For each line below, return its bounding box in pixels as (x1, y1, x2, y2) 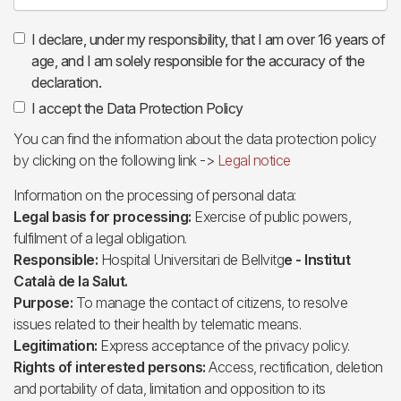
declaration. (31, 73, 105, 91)
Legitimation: (13, 337, 100, 354)
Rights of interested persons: (13, 358, 209, 376)
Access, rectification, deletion (209, 358, 383, 376)
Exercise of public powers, (194, 208, 351, 226)
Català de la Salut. (13, 272, 128, 290)
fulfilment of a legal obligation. (13, 229, 187, 247)
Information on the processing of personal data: (13, 186, 296, 204)
